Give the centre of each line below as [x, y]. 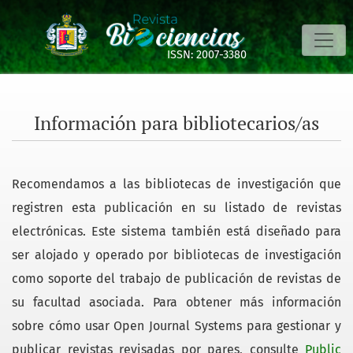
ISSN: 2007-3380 [207, 55]
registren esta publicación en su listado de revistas [176, 208]
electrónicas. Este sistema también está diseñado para [176, 232]
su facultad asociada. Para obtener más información [176, 303]
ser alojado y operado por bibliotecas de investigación [176, 255]
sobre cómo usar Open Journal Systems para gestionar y [176, 326]
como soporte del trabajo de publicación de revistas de [176, 279]
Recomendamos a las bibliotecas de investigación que [176, 184]
